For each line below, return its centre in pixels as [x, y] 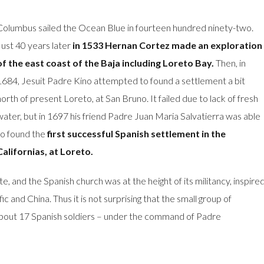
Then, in [230, 62]
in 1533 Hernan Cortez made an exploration [167, 45]
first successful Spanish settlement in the [136, 133]
